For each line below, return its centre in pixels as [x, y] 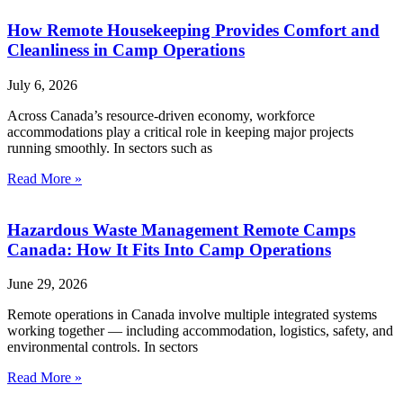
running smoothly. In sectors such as [110, 148]
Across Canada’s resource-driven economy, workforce [161, 115]
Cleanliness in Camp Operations [126, 50]
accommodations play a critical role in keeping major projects [180, 131]
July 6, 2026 [42, 85]
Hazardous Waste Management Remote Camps [181, 229]
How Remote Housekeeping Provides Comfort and [193, 31]
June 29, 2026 [47, 284]
